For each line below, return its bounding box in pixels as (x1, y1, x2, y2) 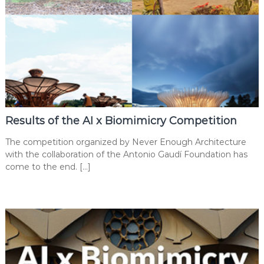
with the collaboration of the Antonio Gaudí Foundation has (5, 148, 247, 160)
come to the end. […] (5, 161, 91, 172)
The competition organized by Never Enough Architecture (5, 136, 246, 147)
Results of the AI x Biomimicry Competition (5, 114, 237, 127)
